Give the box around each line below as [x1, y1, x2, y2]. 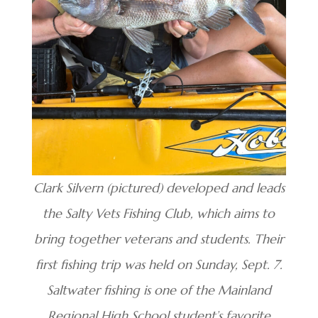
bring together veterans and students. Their [33, 231, 284, 248]
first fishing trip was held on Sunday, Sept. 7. [35, 256, 283, 273]
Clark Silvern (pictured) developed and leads [33, 180, 285, 197]
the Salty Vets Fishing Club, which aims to [43, 205, 275, 222]
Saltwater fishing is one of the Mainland [46, 282, 271, 299]
